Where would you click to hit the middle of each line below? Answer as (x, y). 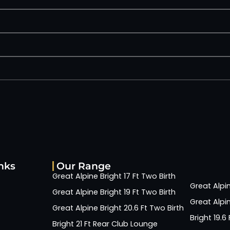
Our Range (84, 166)
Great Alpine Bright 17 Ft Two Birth (114, 176)
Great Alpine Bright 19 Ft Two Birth (114, 192)
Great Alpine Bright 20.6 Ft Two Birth (118, 208)
